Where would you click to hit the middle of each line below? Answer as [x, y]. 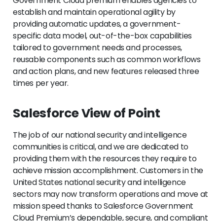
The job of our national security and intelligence [100, 135]
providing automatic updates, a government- [97, 24]
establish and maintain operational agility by [94, 12]
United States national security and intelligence [99, 183]
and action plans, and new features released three [106, 72]
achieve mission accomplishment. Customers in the [108, 171]
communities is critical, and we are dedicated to [101, 147]
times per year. [41, 83]
